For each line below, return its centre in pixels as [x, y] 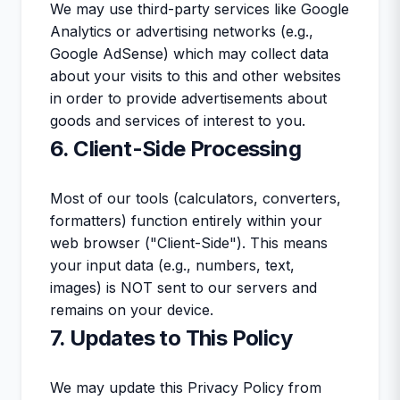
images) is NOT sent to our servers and [183, 287]
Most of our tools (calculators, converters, [196, 198]
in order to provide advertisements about [188, 98]
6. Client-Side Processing [175, 149]
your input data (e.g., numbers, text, [172, 265]
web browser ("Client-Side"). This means [189, 243]
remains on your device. [132, 310]
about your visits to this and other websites [196, 76]
